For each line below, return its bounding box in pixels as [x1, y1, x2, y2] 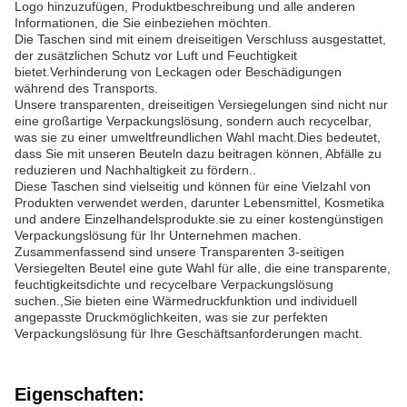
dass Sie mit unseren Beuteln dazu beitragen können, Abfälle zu [15, 146, 382, 161]
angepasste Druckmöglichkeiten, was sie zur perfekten [15, 310, 328, 324]
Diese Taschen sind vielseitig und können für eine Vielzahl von [15, 179, 371, 194]
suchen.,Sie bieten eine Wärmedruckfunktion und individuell [15, 293, 357, 308]
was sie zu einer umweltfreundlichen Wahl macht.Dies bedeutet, [15, 130, 381, 144]
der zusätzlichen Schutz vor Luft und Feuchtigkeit [15, 48, 297, 63]
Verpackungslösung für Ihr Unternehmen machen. [15, 228, 302, 243]
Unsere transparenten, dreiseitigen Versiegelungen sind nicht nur [15, 97, 388, 112]
